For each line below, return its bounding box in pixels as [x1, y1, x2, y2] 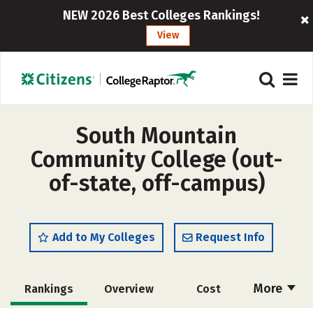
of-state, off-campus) [48, 170, 265, 196]
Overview [103, 282, 154, 296]
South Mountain [76, 122, 237, 149]
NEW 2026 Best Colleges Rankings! [62, 8, 260, 23]
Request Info [196, 231, 265, 244]
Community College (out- [30, 146, 283, 173]
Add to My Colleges [52, 231, 155, 244]
